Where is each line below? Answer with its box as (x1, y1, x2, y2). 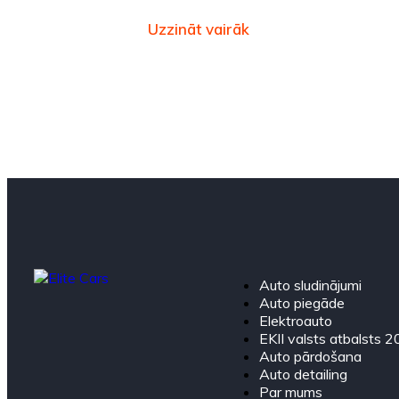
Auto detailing (258, 364, 347, 383)
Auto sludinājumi (258, 275, 362, 294)
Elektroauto (258, 311, 332, 330)
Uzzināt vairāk (148, 19, 249, 38)
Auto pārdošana (258, 346, 362, 365)
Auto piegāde (258, 293, 345, 312)
